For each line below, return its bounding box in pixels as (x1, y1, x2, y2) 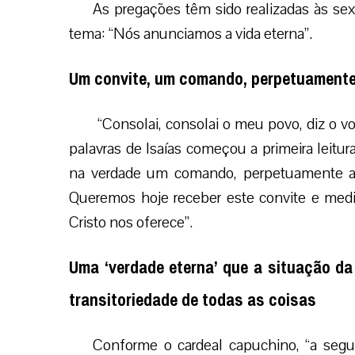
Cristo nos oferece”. (69, 212, 193, 233)
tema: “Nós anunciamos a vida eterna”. (69, 23, 312, 44)
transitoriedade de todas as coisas (69, 284, 316, 316)
